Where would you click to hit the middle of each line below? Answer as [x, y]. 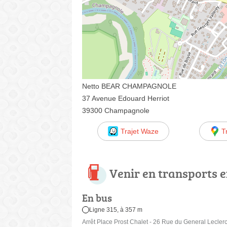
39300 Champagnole [116, 110]
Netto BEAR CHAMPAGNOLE [129, 86]
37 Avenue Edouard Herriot [126, 98]
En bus [97, 198]
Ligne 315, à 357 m [116, 210]
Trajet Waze [139, 131]
